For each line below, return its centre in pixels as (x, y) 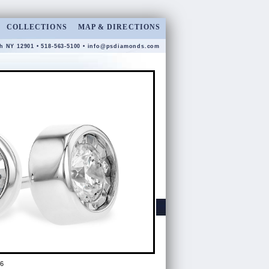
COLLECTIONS (37, 27)
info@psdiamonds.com (123, 46)
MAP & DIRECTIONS (119, 27)
